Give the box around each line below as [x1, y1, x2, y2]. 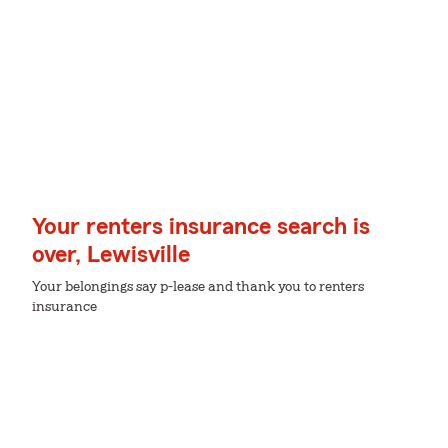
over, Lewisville [32, 243, 190, 267]
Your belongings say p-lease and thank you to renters [32, 280, 364, 294]
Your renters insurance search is [32, 215, 370, 239]
